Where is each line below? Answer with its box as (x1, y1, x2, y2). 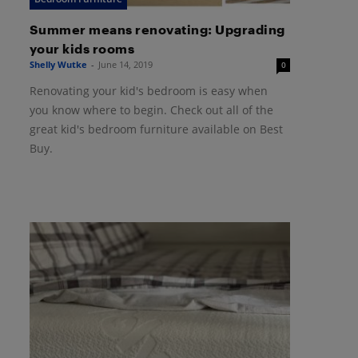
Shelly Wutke (29, 58, 87, 70)
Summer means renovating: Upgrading (29, 21, 285, 37)
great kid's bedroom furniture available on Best (29, 121, 283, 137)
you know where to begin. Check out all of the (29, 101, 273, 117)
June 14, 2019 (97, 58, 153, 70)
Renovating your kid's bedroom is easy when (29, 82, 268, 98)
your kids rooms (29, 40, 135, 56)
